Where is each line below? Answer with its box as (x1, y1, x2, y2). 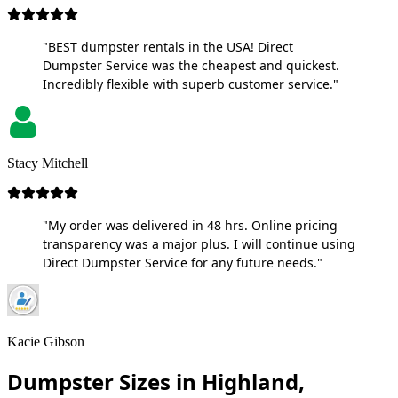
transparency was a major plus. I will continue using (43, 235, 355, 252)
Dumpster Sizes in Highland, (7, 366, 305, 396)
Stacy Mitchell (7, 155, 88, 171)
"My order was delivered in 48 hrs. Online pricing (43, 216, 338, 234)
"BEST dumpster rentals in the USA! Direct (43, 37, 293, 55)
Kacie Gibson (7, 333, 84, 349)
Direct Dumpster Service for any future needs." (43, 253, 322, 271)
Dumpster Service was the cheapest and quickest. (43, 56, 339, 74)
